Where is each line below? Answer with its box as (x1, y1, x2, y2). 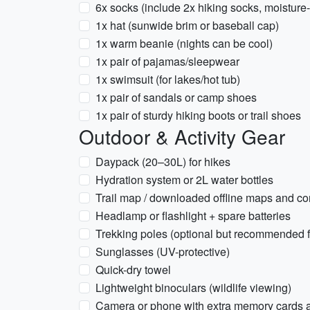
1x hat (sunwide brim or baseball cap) (95, 17, 279, 33)
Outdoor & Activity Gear (79, 122, 285, 150)
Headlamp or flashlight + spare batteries (95, 208, 291, 224)
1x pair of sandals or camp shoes (95, 89, 257, 105)
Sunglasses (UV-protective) (95, 244, 230, 259)
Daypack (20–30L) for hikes (95, 154, 230, 170)
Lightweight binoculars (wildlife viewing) (95, 280, 291, 295)
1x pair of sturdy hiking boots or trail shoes (95, 107, 301, 123)
